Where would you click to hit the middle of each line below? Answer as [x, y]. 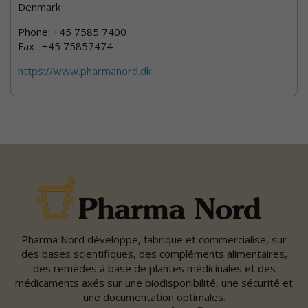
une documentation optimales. [154, 297]
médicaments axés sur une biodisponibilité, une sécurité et [154, 282]
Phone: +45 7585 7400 [72, 31]
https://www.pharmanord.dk [85, 70]
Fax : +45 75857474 [65, 46]
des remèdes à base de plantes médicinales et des [154, 268]
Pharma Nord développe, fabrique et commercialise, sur [154, 239]
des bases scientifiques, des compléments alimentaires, [154, 253]
